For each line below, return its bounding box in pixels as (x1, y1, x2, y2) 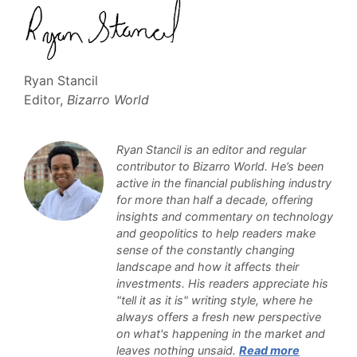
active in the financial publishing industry (116, 176, 331, 190)
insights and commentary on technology (116, 210, 333, 223)
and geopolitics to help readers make (116, 226, 316, 240)
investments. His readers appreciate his (116, 277, 328, 290)
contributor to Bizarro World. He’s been (116, 159, 324, 173)
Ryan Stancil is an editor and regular (116, 143, 306, 156)
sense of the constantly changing (116, 243, 295, 257)
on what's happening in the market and (116, 327, 325, 340)
